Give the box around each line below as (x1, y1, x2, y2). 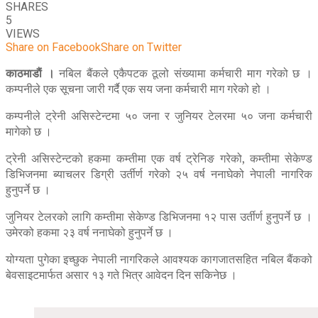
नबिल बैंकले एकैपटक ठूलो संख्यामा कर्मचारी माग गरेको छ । (54, 65, 313, 81)
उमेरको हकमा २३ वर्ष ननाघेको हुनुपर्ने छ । (6, 224, 173, 240)
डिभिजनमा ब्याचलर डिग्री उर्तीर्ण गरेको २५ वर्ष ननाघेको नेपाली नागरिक (6, 165, 312, 182)
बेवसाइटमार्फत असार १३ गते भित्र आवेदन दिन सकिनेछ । (6, 266, 237, 283)
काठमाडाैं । (6, 65, 55, 81)
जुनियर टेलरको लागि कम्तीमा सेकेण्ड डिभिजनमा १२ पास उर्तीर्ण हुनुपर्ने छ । (6, 208, 312, 224)
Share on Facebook (6, 40, 101, 54)
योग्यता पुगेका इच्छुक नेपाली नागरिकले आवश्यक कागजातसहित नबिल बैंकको (6, 251, 312, 267)
